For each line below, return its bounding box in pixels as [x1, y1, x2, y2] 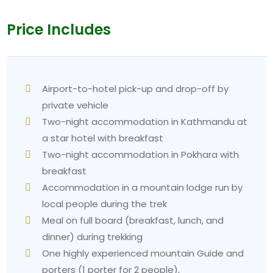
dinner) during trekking [42, 230, 143, 243]
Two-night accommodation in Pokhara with [42, 147, 239, 161]
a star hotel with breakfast [42, 131, 164, 144]
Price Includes [7, 19, 112, 40]
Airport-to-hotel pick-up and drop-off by [42, 82, 229, 95]
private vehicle [42, 98, 109, 112]
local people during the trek [42, 197, 168, 210]
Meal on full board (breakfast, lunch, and [42, 213, 224, 227]
